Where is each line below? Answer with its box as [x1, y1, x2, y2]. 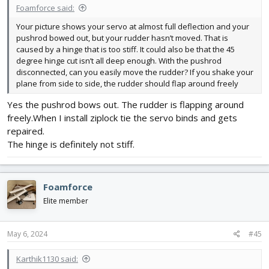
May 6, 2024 [7, 228, 47, 239]
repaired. [7, 125, 44, 138]
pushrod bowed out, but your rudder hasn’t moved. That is [16, 32, 228, 43]
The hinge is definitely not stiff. [7, 138, 134, 151]
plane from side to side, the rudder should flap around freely [16, 77, 238, 89]
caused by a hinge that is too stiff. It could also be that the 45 [16, 43, 235, 55]
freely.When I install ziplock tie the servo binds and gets [7, 112, 237, 124]
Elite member [43, 196, 88, 207]
